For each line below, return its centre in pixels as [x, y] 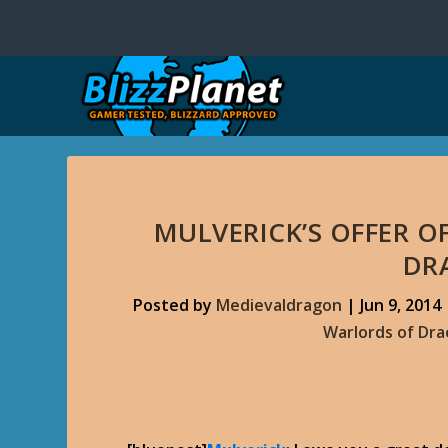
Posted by [174, 305]
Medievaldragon [278, 305]
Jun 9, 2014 [400, 305]
